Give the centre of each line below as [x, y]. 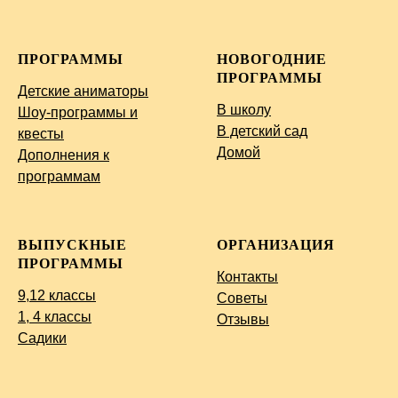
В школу [244, 110]
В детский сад [262, 131]
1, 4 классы [55, 317]
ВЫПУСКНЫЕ [72, 245]
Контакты [247, 277]
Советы [242, 298]
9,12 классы [57, 296]
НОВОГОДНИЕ [272, 60]
